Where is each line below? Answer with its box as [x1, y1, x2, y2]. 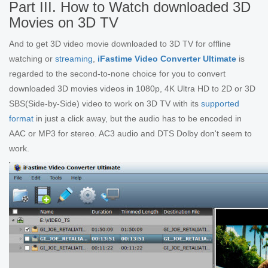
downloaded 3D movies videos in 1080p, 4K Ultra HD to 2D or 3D [9, 84, 255, 93]
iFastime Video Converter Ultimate [98, 54, 236, 63]
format [9, 114, 33, 123]
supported [201, 99, 239, 108]
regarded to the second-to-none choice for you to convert [9, 69, 226, 78]
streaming [55, 54, 93, 63]
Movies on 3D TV [9, 14, 118, 31]
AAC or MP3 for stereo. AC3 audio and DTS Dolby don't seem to [9, 129, 252, 138]
